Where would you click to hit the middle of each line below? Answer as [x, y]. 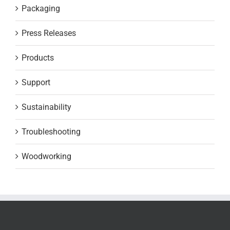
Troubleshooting [51, 131]
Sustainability [46, 107]
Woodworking [46, 156]
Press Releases [49, 33]
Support [36, 82]
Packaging [41, 8]
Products [38, 57]
